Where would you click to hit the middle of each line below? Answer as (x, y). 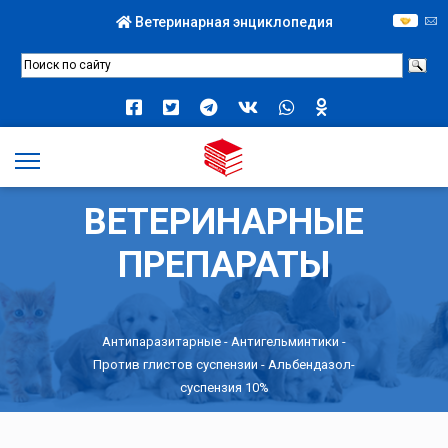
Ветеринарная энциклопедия (232, 22)
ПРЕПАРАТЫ (224, 264)
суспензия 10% (224, 387)
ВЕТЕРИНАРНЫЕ (224, 221)
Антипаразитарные (161, 341)
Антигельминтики (285, 341)
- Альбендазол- (306, 364)
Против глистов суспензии (175, 364)
